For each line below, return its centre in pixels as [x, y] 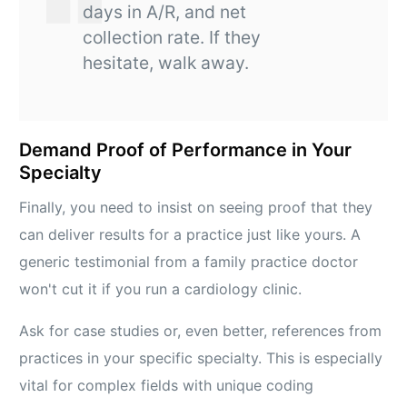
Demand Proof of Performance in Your [186, 150]
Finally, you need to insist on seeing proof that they [196, 208]
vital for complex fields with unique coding [167, 386]
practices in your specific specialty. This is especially [201, 358]
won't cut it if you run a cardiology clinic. [161, 289]
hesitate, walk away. [166, 63]
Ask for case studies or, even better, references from [201, 331]
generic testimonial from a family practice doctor [189, 262]
